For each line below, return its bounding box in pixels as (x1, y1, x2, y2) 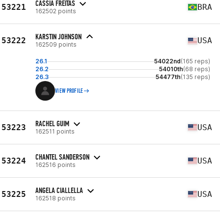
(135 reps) (181, 73, 210, 81)
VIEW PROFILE (55, 87, 83, 94)
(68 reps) (183, 65, 210, 73)
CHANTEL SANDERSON (35, 152, 89, 162)
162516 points (35, 161, 76, 168)
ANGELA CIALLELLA (35, 185, 83, 195)
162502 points (35, 7, 76, 15)
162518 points (35, 194, 76, 202)
